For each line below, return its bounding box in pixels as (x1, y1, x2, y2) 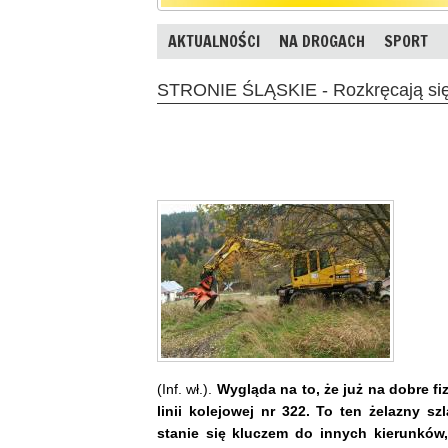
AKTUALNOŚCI (168, 30, 260, 52)
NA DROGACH (279, 30, 365, 52)
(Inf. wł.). (157, 380, 217, 397)
